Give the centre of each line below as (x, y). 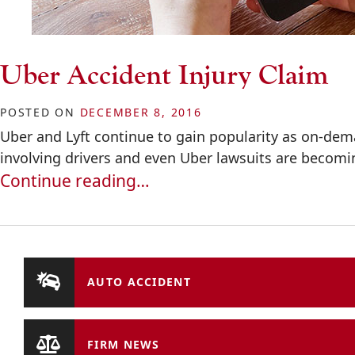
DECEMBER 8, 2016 (141, 112)
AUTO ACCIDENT (139, 282)
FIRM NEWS (124, 344)
